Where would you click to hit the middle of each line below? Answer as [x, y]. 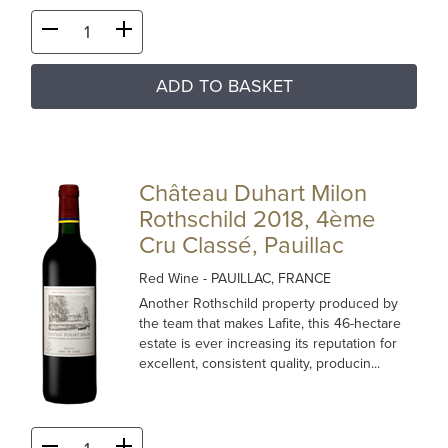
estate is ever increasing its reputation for [268, 343]
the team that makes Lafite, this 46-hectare [270, 323]
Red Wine [171, 278]
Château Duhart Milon [253, 193]
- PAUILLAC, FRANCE [267, 278]
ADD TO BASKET [224, 86]
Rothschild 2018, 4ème [258, 219]
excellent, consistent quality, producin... [260, 363]
